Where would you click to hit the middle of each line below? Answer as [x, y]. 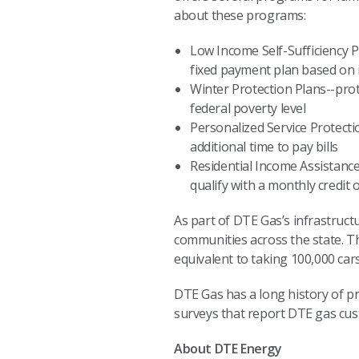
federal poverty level [248, 108]
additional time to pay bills [264, 147]
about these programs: [240, 15]
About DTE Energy [228, 349]
